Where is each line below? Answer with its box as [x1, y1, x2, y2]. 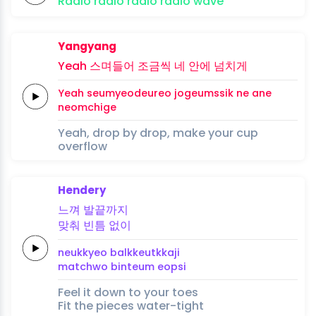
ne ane [236, 85, 272, 100]
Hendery [58, 182, 106, 197]
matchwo [58, 259, 108, 274]
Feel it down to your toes [58, 284, 198, 300]
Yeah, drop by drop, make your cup [58, 124, 258, 141]
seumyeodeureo [87, 85, 171, 100]
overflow [58, 138, 107, 154]
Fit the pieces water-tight [58, 297, 204, 314]
